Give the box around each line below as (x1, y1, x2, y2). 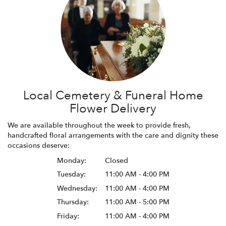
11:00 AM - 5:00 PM (104, 197, 169, 207)
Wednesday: (56, 183, 97, 193)
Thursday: (56, 197, 89, 207)
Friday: (56, 211, 79, 221)
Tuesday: (56, 169, 86, 180)
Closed (104, 155, 128, 165)
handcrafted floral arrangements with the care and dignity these (8, 130, 218, 140)
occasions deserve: (8, 140, 70, 150)
